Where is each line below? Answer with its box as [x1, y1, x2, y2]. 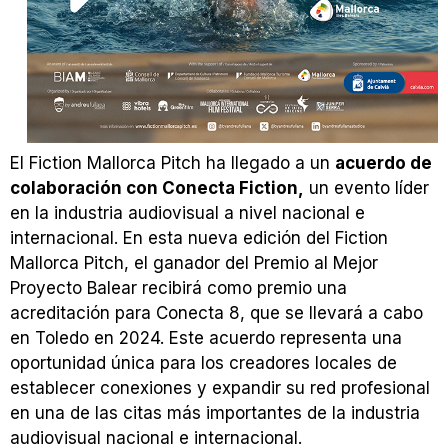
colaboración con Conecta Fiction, [10, 178, 304, 199]
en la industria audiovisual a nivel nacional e [10, 203, 365, 224]
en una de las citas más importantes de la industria [10, 403, 420, 424]
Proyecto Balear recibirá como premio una [10, 278, 347, 299]
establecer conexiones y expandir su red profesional [10, 378, 430, 399]
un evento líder [304, 178, 429, 199]
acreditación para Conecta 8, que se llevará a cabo [10, 303, 423, 324]
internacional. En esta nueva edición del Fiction [10, 228, 388, 249]
